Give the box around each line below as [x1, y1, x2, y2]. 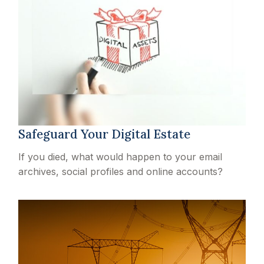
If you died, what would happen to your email [18, 150, 223, 163]
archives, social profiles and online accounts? [18, 165, 223, 177]
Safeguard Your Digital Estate [18, 126, 191, 142]
